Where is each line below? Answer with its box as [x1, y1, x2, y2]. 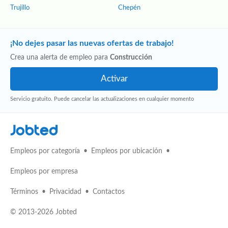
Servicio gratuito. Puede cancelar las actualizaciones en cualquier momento [10, 96, 194, 102]
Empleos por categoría [10, 148, 80, 155]
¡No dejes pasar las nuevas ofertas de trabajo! [10, 39, 174, 47]
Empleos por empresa [10, 168, 78, 175]
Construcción [110, 54, 152, 61]
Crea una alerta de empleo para [10, 54, 110, 61]
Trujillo [10, 5, 30, 11]
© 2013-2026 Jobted [10, 209, 77, 216]
